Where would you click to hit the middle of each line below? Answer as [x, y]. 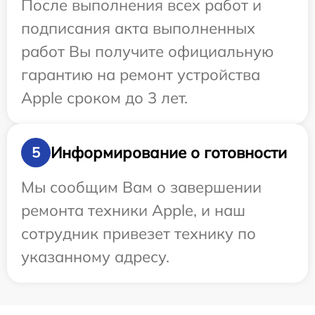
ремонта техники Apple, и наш [133, 210]
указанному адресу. [95, 257]
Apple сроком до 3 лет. [104, 98]
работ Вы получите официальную [147, 51]
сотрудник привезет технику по [139, 233]
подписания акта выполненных [138, 28]
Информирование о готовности [169, 152]
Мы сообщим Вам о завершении [141, 187]
